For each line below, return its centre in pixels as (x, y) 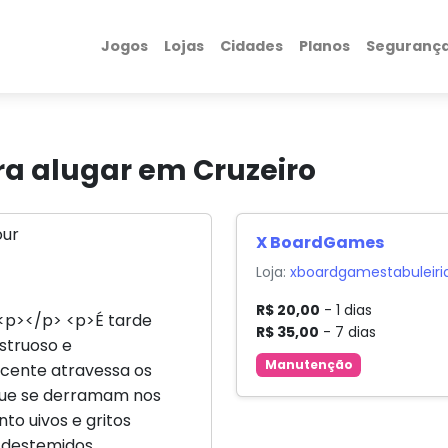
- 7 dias (348, 332)
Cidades (251, 46)
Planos (324, 46)
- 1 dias (346, 310)
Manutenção (308, 365)
